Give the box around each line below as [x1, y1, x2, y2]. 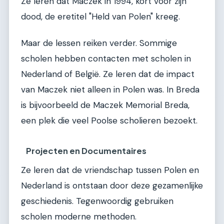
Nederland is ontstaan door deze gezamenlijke [21, 179, 203, 191]
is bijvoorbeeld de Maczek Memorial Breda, [21, 99, 189, 111]
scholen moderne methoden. [21, 210, 136, 222]
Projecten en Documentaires [26, 145, 147, 156]
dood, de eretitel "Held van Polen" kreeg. [21, 10, 180, 22]
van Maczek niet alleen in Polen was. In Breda [21, 84, 199, 95]
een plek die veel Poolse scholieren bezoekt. [21, 115, 197, 126]
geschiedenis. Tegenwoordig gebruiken [21, 195, 173, 206]
